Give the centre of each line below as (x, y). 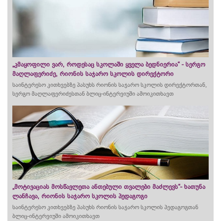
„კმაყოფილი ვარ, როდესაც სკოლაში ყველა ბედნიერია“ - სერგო (109, 64)
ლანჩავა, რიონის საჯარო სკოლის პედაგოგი (80, 196)
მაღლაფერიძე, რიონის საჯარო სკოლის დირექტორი (93, 74)
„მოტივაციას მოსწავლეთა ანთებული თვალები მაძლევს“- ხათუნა (109, 187)
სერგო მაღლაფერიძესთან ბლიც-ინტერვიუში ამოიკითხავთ (93, 94)
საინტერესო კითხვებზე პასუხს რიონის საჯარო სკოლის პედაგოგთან (105, 207)
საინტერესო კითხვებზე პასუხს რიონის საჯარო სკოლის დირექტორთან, (110, 85)
